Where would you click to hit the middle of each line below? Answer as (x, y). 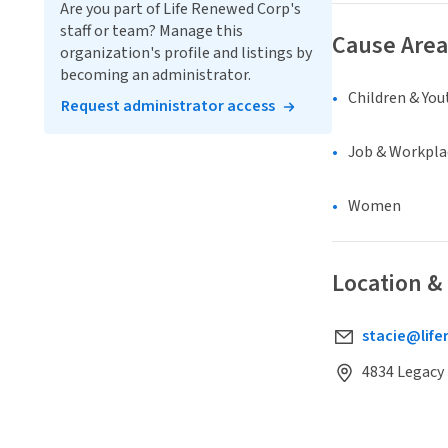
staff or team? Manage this (151, 31)
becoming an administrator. (155, 75)
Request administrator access (168, 106)
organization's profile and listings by (186, 53)
